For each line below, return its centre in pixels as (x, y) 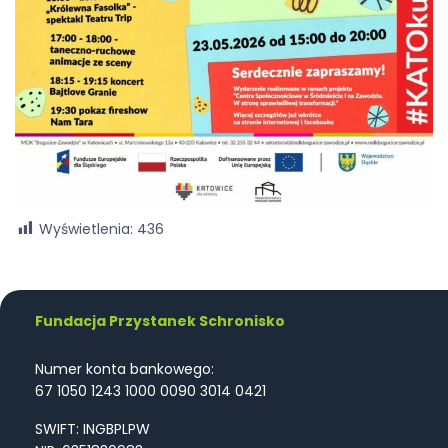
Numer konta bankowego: (124, 369)
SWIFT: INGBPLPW (92, 429)
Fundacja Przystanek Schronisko (160, 321)
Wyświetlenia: (86, 229)
